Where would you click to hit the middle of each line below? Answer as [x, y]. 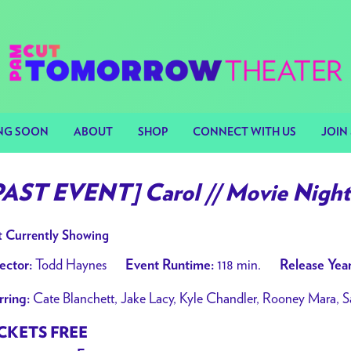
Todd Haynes [69, 264]
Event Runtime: [170, 266]
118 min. [237, 264]
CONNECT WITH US [244, 132]
